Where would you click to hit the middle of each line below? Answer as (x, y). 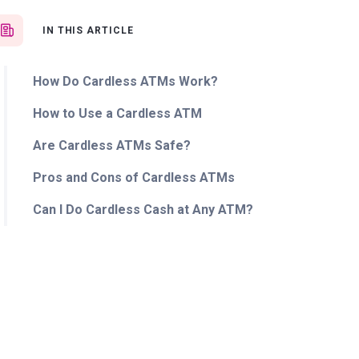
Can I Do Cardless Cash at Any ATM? (143, 210)
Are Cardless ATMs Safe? (111, 145)
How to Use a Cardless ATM (117, 113)
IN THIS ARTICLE (88, 30)
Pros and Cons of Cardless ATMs (133, 177)
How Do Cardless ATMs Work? (125, 81)
